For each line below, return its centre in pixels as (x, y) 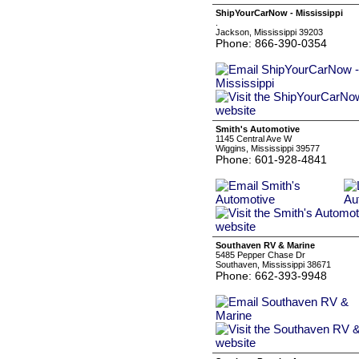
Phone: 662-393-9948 (271, 276)
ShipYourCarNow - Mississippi (279, 13)
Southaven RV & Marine (265, 245)
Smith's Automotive (258, 129)
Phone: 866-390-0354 (271, 43)
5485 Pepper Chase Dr (260, 255)
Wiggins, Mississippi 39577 (268, 148)
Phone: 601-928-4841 (271, 159)
